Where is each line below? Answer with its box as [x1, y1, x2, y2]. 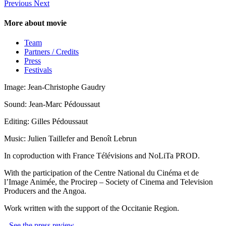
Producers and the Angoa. [4, 187, 86, 196]
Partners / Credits [24, 47, 79, 56]
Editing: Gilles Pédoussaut [4, 117, 88, 126]
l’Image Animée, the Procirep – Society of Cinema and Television [4, 178, 213, 187]
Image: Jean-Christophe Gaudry [4, 83, 105, 92]
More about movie [4, 18, 67, 27]
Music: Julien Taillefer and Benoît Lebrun [4, 134, 137, 143]
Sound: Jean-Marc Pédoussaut [4, 100, 100, 109]
